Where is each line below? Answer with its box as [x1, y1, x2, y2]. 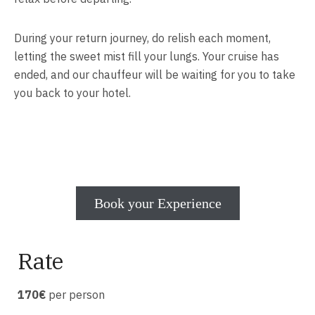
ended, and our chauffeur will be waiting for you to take [14, 67, 295, 82]
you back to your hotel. [14, 86, 131, 101]
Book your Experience [94, 195, 221, 212]
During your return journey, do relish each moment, [14, 31, 271, 46]
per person [46, 288, 105, 302]
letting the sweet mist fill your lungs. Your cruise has [14, 49, 279, 64]
